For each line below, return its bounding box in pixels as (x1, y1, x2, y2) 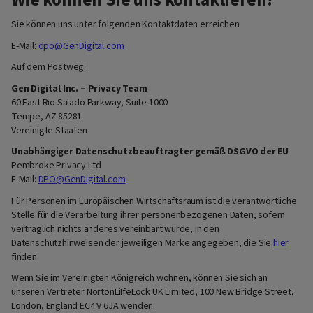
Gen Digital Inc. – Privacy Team (11, 81, 147, 96)
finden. (11, 249, 39, 264)
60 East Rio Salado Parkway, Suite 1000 (11, 95, 168, 110)
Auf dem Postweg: (11, 60, 87, 75)
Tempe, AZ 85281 (11, 109, 82, 124)
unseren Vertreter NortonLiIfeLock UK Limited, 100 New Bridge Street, (11, 285, 294, 300)
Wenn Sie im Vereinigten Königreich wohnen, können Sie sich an (11, 271, 268, 286)
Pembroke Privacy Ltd (11, 159, 101, 173)
